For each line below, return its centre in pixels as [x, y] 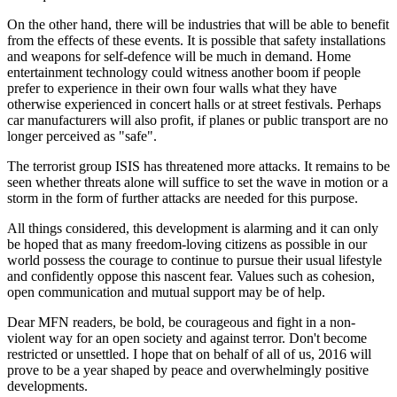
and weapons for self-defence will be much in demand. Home [179, 56]
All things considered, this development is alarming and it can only [193, 228]
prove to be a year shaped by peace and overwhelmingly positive [188, 370]
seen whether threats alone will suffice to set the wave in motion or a [198, 182]
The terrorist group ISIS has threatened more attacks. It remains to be [198, 166]
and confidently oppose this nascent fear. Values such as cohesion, [191, 276]
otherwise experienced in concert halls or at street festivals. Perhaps [194, 104]
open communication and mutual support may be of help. [166, 292]
